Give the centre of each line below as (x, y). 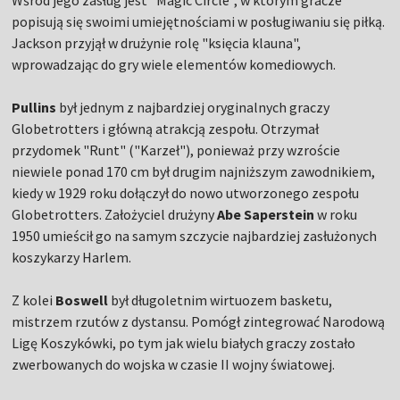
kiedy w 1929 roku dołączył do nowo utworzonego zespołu (186, 193)
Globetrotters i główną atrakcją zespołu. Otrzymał (166, 129)
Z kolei (34, 300)
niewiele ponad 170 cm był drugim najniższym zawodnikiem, (194, 172)
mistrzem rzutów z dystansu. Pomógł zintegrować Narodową (199, 322)
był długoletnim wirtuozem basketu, (222, 300)
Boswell (83, 300)
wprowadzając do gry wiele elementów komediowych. (174, 65)
